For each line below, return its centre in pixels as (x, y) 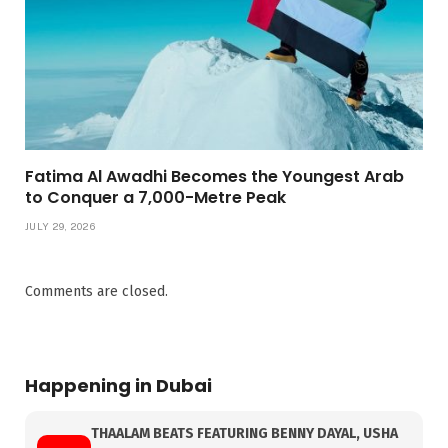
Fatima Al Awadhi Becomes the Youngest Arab (214, 176)
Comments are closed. (96, 291)
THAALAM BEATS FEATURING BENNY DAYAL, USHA (244, 433)
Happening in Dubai (118, 385)
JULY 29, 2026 (60, 225)
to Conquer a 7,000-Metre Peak (155, 197)
